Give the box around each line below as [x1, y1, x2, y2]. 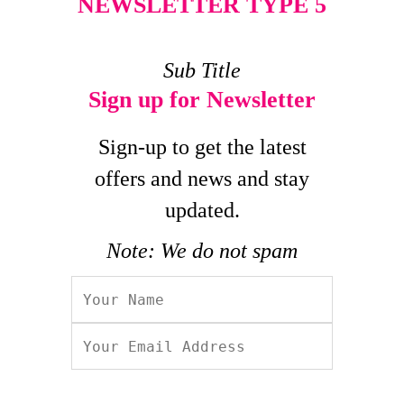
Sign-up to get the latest [97, 135, 307, 159]
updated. [164, 198, 240, 222]
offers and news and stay [95, 167, 309, 190]
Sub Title [163, 59, 241, 82]
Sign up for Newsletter [88, 87, 316, 113]
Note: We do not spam [106, 239, 298, 262]
